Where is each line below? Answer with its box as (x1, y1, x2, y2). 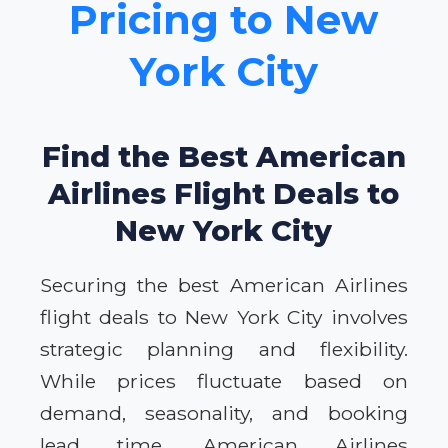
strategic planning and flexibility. (40, 336, 408, 361)
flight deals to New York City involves (40, 304, 408, 329)
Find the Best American (42, 138, 406, 174)
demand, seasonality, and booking (40, 400, 408, 425)
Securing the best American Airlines (40, 272, 408, 297)
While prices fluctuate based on (40, 368, 408, 393)
